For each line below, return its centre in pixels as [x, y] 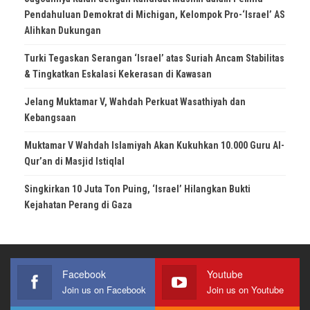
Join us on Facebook [104, 290]
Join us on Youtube [245, 290]
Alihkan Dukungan [64, 31]
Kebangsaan [50, 118]
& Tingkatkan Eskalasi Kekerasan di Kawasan [118, 74]
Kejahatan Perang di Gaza [78, 205]
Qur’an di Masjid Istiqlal [74, 162]
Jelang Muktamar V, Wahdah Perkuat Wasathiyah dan [135, 102]
